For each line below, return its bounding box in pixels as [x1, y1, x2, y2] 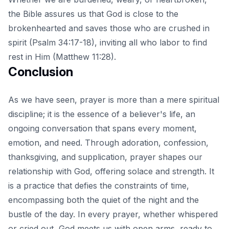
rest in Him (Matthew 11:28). [8, 51, 116, 62]
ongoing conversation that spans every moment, [8, 123, 197, 133]
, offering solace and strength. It [90, 166, 214, 176]
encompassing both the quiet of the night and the [8, 194, 199, 205]
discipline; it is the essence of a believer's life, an [8, 108, 195, 119]
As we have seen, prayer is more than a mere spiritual [8, 94, 219, 105]
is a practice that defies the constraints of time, [8, 180, 189, 191]
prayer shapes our [130, 151, 202, 162]
